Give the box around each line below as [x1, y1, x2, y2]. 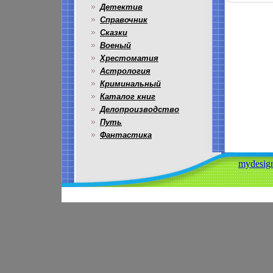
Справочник [100, 15, 147, 24]
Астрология [100, 66, 151, 76]
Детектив [100, 2, 143, 12]
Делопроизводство [100, 105, 179, 114]
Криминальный [100, 79, 161, 88]
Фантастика [100, 130, 152, 140]
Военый [100, 41, 131, 50]
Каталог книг [100, 92, 155, 101]
